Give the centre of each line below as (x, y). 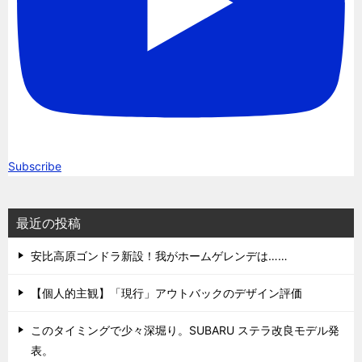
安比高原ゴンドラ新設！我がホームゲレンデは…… (159, 256)
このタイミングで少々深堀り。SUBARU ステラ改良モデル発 (185, 330)
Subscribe (35, 166)
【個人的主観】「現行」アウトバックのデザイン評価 (166, 293)
